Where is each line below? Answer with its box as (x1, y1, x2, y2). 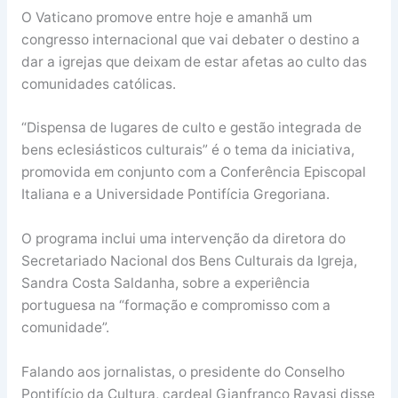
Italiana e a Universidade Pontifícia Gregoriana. (20, 186, 330, 203)
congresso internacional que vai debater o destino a (20, 30, 360, 48)
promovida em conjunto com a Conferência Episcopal (20, 163, 366, 181)
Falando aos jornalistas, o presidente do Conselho (20, 362, 345, 380)
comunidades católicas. (20, 75, 176, 92)
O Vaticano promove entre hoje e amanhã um (20, 8, 312, 26)
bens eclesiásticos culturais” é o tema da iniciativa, (20, 141, 354, 159)
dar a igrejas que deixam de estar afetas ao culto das (20, 52, 367, 70)
